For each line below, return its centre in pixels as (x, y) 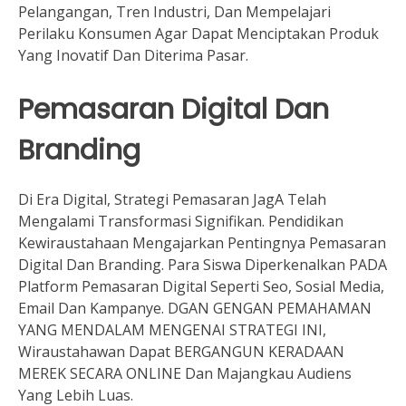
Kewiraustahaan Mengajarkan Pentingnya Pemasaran (202, 243)
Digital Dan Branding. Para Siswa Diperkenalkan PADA (203, 265)
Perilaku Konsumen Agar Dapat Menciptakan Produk (198, 33)
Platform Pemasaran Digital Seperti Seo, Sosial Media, (201, 287)
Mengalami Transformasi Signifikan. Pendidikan (181, 222)
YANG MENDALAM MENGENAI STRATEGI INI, (172, 330)
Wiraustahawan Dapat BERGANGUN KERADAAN (181, 352)
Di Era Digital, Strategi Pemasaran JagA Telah (172, 200)
